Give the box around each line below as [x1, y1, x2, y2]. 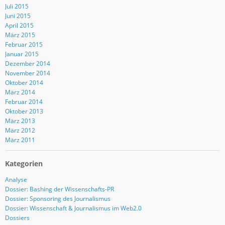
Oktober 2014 [5, 78, 43, 87]
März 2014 [5, 87, 35, 96]
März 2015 [5, 30, 35, 39]
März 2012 [5, 126, 35, 135]
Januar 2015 [5, 49, 39, 58]
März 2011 [5, 135, 35, 144]
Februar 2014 [5, 97, 43, 106]
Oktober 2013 [5, 106, 43, 116]
